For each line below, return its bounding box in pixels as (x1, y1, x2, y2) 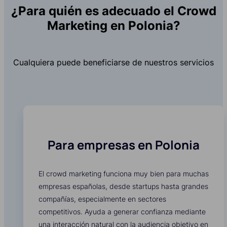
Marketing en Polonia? (47, 18, 180, 33)
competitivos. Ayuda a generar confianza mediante (39, 207, 206, 216)
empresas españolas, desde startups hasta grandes (39, 182, 208, 191)
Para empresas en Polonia (48, 136, 200, 154)
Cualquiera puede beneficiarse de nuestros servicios (13, 57, 214, 68)
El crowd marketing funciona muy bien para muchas (39, 169, 209, 178)
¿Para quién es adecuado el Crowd (11, 4, 216, 19)
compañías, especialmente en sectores (39, 195, 166, 204)
